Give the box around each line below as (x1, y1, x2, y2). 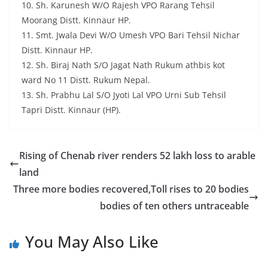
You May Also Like (25, 231, 159, 253)
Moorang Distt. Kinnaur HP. (22, 14, 131, 26)
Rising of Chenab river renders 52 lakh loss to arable (19, 149, 255, 163)
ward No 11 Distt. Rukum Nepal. (22, 74, 150, 86)
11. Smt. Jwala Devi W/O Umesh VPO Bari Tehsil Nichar (22, 29, 240, 41)
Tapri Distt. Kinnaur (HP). (22, 104, 121, 116)
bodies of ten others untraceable (100, 199, 249, 213)
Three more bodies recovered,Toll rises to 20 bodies (13, 182, 249, 196)
